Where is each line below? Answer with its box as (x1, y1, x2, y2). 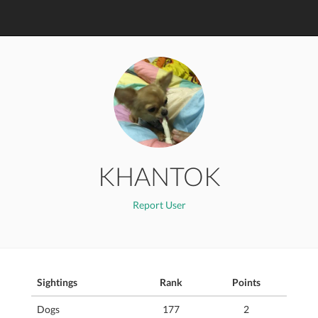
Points (231, 276, 261, 288)
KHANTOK (97, 160, 221, 192)
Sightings (37, 276, 77, 288)
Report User (132, 199, 186, 211)
